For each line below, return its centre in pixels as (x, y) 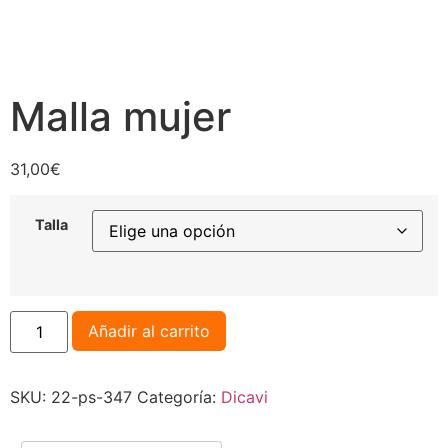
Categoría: (179, 396)
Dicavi (244, 396)
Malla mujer (120, 116)
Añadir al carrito (149, 330)
